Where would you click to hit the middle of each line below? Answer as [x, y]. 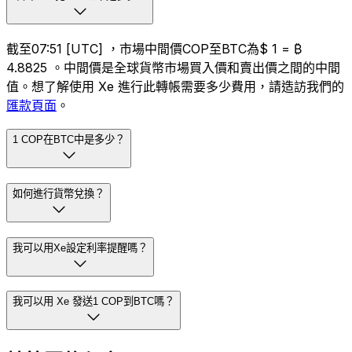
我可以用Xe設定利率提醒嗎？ [80, 247]
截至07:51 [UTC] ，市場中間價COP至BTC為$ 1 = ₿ [154, 49]
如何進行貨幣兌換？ [59, 193]
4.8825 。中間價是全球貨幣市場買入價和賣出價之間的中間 [173, 68]
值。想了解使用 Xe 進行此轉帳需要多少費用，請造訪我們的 [175, 87]
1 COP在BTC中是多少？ [69, 140]
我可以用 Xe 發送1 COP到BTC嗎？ [93, 302]
